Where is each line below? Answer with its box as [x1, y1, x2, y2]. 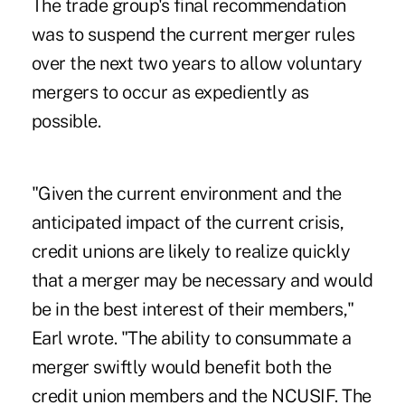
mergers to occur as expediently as [31, 81, 309, 104]
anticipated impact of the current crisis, [31, 212, 344, 234]
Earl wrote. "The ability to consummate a [31, 327, 352, 350]
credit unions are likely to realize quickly [31, 240, 351, 263]
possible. [31, 110, 101, 133]
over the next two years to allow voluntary [31, 52, 363, 75]
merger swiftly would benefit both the [31, 356, 332, 379]
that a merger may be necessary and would [31, 269, 373, 292]
